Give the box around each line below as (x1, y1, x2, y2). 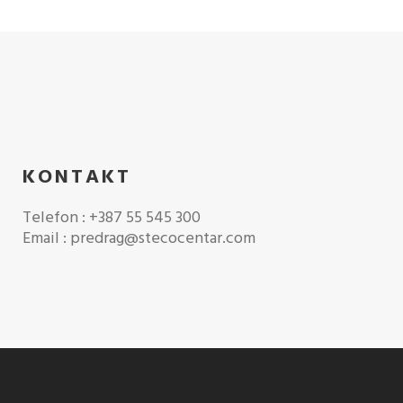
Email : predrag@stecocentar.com (22, 225, 255, 252)
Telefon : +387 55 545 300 (22, 204, 201, 231)
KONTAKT (22, 161, 131, 193)
